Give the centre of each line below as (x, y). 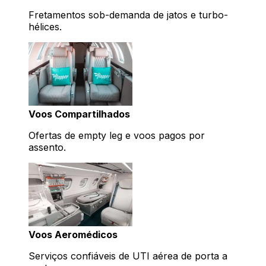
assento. (47, 148)
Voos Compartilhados (79, 114)
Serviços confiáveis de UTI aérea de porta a (128, 256)
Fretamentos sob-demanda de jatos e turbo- (128, 15)
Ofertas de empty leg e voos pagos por (117, 136)
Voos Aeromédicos (73, 235)
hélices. (45, 27)
